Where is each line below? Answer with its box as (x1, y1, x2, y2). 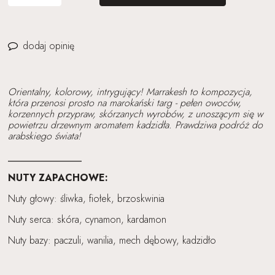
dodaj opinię (22, 39, 74, 53)
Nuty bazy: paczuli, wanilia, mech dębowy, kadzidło (7, 233, 216, 248)
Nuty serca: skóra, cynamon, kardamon (7, 212, 166, 227)
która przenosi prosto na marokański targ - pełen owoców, (7, 96, 241, 110)
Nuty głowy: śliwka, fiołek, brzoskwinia (7, 192, 165, 206)
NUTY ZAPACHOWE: (7, 171, 108, 185)
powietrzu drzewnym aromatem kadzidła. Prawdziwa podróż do (7, 118, 263, 133)
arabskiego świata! (7, 129, 81, 144)
